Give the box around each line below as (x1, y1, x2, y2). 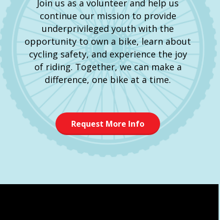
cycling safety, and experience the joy (28, 48, 187, 60)
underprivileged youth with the (42, 23, 174, 35)
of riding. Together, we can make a (34, 61, 182, 73)
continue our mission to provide (39, 10, 176, 22)
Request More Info (71, 118, 145, 129)
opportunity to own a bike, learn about (25, 35, 192, 48)
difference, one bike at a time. (45, 74, 171, 86)
